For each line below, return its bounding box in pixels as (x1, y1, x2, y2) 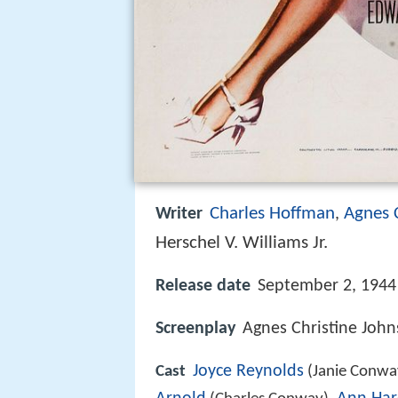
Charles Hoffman (210, 204, 335, 223)
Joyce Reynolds (193, 362, 304, 381)
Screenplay (155, 320, 235, 338)
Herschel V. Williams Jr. (155, 234, 328, 252)
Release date (155, 277, 251, 296)
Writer (155, 205, 203, 223)
